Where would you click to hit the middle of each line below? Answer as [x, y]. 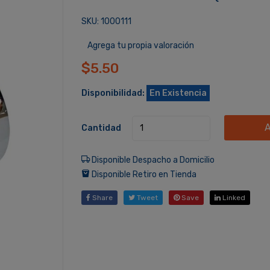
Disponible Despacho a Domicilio [152, 160]
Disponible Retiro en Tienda [143, 174]
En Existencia [178, 93]
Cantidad [101, 128]
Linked [233, 197]
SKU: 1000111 [106, 21]
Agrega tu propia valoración [140, 46]
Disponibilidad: [113, 93]
